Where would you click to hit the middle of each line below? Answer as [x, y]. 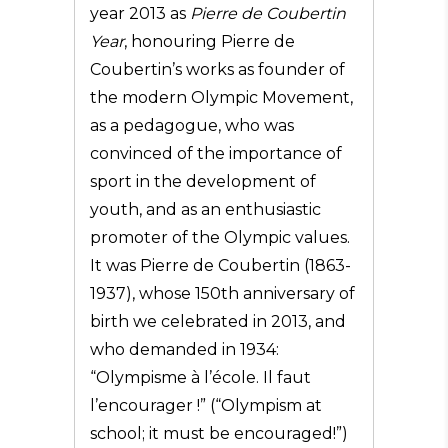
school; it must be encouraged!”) [219, 433]
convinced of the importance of [216, 153]
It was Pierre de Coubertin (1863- [220, 265]
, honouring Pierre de [209, 41]
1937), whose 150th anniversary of [222, 293]
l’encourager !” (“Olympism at [206, 405]
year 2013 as [140, 13]
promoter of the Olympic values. [220, 237]
